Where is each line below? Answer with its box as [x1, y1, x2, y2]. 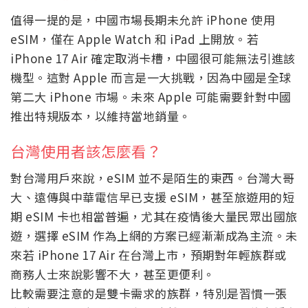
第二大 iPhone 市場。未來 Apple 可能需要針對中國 [10, 88, 291, 106]
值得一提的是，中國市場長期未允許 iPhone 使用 [10, 11, 275, 29]
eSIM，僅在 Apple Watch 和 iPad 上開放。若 [10, 30, 258, 48]
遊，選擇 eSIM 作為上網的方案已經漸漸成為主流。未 [10, 227, 298, 245]
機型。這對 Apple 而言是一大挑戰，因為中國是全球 [10, 69, 291, 87]
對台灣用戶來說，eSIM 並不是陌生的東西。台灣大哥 [10, 169, 294, 187]
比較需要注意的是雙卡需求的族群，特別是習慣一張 [10, 285, 287, 302]
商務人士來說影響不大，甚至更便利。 [10, 265, 215, 283]
